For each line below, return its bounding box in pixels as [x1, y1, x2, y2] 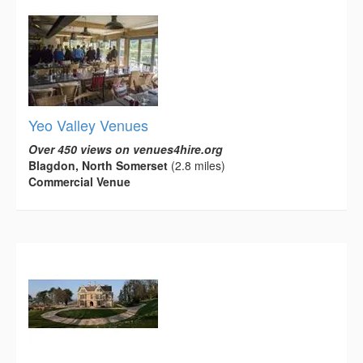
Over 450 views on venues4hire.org [28, 140, 223, 157]
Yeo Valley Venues [28, 113, 148, 135]
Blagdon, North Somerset [28, 156, 168, 173]
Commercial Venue [28, 173, 130, 190]
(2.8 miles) [168, 156, 225, 173]
